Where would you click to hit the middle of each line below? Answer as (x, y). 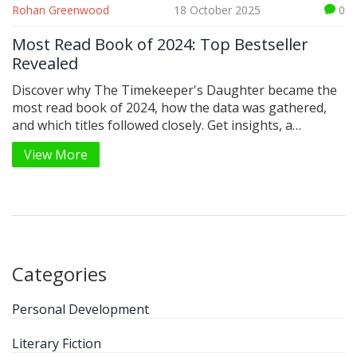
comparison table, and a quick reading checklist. (154, 143)
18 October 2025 (217, 10)
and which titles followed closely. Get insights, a (152, 126)
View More (56, 155)
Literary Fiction (57, 344)
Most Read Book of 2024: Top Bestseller (160, 45)
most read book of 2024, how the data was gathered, (169, 108)
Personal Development (80, 310)
